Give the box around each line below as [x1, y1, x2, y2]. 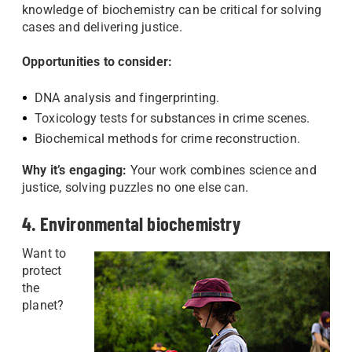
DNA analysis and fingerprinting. [35, 90, 220, 105]
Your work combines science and [130, 163, 317, 178]
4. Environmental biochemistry [22, 212, 244, 235]
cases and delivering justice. [22, 20, 185, 35]
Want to [22, 246, 67, 261]
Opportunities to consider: [22, 54, 173, 69]
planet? [22, 298, 64, 313]
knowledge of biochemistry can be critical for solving [22, 2, 322, 17]
